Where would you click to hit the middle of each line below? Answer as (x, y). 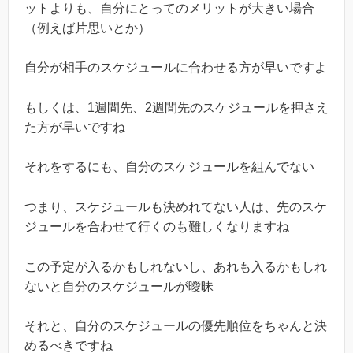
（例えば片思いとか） (87, 28)
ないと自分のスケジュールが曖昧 (119, 286)
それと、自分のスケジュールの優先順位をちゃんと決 (176, 326)
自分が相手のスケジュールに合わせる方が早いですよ (176, 68)
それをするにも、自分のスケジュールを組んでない (169, 167)
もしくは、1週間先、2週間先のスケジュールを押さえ (176, 107)
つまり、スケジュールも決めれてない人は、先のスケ (176, 206)
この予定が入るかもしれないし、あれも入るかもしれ (176, 266)
